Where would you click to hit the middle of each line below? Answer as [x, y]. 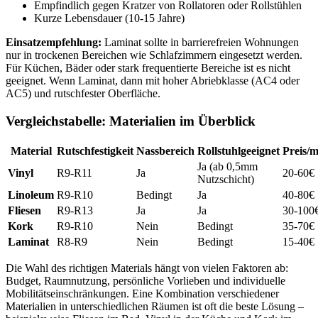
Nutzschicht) [226, 179]
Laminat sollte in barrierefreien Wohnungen [200, 43]
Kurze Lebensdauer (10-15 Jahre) [109, 18]
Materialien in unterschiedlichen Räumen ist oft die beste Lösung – [155, 306]
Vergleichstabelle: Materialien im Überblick [131, 121]
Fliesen [24, 210]
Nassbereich [165, 150]
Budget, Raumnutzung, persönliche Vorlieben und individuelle [146, 280]
